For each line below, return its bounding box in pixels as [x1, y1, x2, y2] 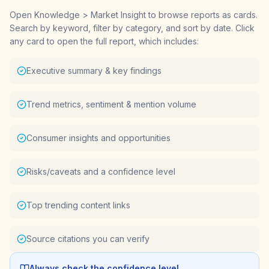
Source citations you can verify [26, 233, 150, 244]
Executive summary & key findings [26, 65, 162, 76]
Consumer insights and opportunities [26, 132, 171, 143]
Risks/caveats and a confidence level [26, 166, 175, 177]
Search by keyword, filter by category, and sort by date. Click [10, 22, 255, 33]
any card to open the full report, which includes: [10, 35, 199, 46]
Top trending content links [26, 199, 130, 210]
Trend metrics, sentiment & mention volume [26, 98, 196, 109]
